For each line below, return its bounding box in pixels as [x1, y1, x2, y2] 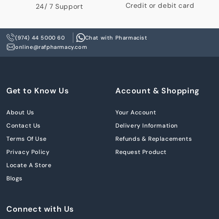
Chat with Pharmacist [85, 34, 148, 41]
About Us [6, 108, 34, 116]
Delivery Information [115, 121, 178, 130]
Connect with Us [6, 203, 74, 214]
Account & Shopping [115, 85, 199, 96]
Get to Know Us [6, 85, 69, 96]
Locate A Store [6, 161, 52, 169]
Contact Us [6, 121, 41, 130]
